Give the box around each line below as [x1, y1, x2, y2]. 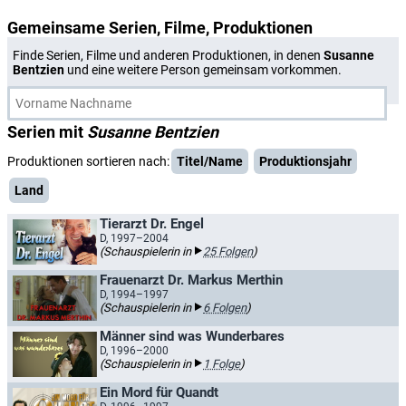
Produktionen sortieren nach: [7, 154, 169, 169]
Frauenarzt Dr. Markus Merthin [100, 272, 283, 288]
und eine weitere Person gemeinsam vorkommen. [64, 63, 342, 77]
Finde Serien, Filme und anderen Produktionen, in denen [13, 48, 324, 63]
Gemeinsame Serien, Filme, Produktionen [7, 18, 313, 37]
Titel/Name [177, 154, 243, 169]
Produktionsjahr [259, 154, 352, 169]
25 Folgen [203, 245, 253, 258]
